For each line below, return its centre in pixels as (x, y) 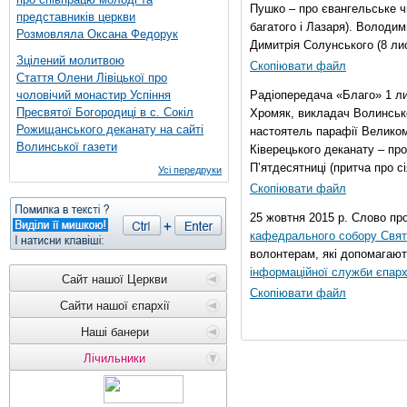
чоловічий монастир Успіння (94, 95)
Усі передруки (190, 170)
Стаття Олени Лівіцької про (92, 78)
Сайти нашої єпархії (114, 306)
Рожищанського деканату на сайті (110, 129)
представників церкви (76, 17)
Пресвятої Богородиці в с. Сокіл (105, 112)
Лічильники (114, 358)
